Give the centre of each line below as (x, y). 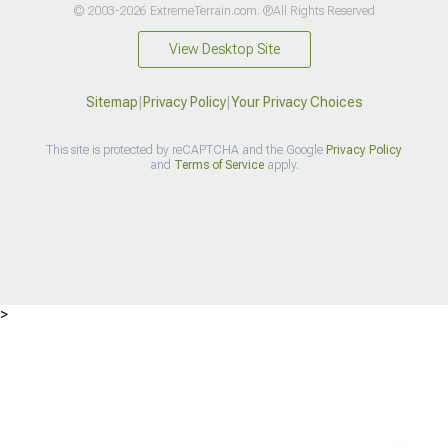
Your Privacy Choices (296, 102)
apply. (281, 165)
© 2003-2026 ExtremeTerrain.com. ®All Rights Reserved (224, 11)
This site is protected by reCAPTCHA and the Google (186, 150)
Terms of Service (218, 165)
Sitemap (111, 102)
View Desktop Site (224, 49)
